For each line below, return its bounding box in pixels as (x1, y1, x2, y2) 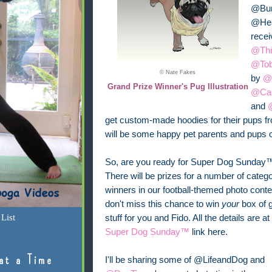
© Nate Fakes (160, 69, 195, 75)
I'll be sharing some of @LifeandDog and (104, 254, 265, 265)
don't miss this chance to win (104, 199, 222, 209)
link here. (189, 226, 228, 237)
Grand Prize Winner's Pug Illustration (107, 81, 248, 91)
